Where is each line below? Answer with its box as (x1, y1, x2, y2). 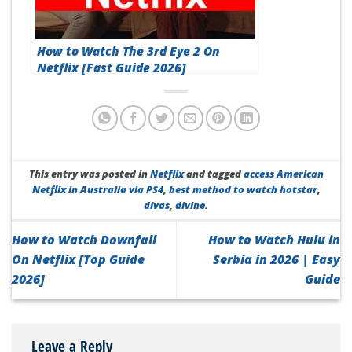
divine (175, 198, 205, 213)
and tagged (183, 167, 244, 181)
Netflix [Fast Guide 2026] (37, 59, 186, 76)
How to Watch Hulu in (208, 231, 340, 249)
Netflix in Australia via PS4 (31, 182, 163, 197)
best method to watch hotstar (168, 182, 317, 197)
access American (243, 167, 324, 181)
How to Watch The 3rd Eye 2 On (37, 42, 220, 60)
